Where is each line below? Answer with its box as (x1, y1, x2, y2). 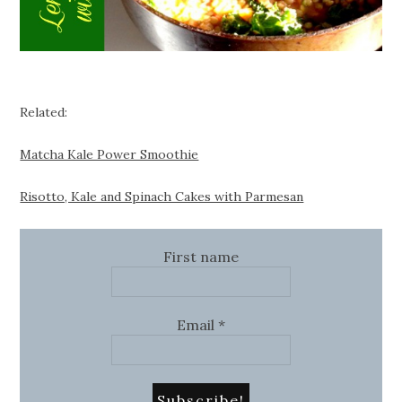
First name (163, 247, 239, 266)
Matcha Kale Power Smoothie (20, 145, 199, 162)
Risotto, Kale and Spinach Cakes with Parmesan (20, 188, 304, 205)
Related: (20, 103, 68, 120)
